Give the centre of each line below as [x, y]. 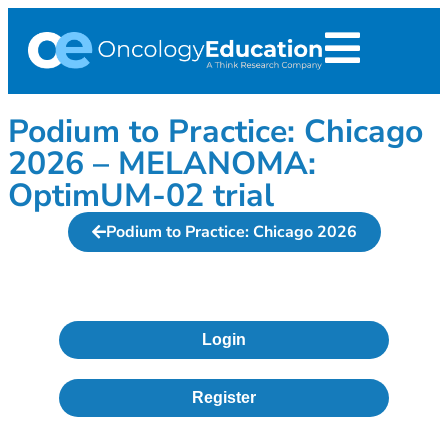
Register [224, 397]
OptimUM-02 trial [141, 195]
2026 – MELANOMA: [162, 163]
